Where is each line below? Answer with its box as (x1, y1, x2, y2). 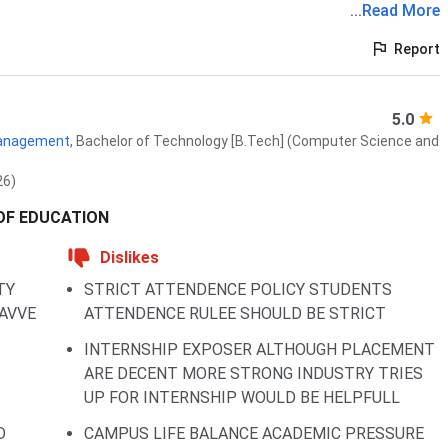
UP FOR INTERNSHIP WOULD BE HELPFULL (84, 388, 400, 407)
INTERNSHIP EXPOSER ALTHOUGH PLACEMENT (84, 340, 435, 359)
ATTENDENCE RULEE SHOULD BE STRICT (84, 304, 386, 323)
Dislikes (100, 248, 159, 267)
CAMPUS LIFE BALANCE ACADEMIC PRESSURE (84, 424, 424, 443)
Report (394, 41, 440, 57)
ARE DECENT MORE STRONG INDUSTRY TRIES (84, 364, 423, 383)
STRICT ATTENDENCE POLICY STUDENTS (84, 280, 392, 299)
